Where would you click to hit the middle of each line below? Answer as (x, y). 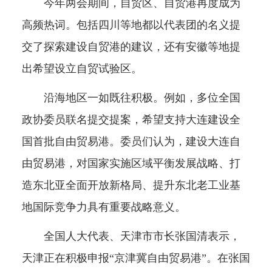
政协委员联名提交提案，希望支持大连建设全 (131, 120)
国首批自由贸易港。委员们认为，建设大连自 (131, 142)
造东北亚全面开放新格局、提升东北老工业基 (131, 185)
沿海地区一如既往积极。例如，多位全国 (131, 98)
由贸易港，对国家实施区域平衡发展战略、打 (131, 164)
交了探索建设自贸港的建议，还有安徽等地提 (131, 47)
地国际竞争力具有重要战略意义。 (104, 207)
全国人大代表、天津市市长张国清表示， (131, 236)
